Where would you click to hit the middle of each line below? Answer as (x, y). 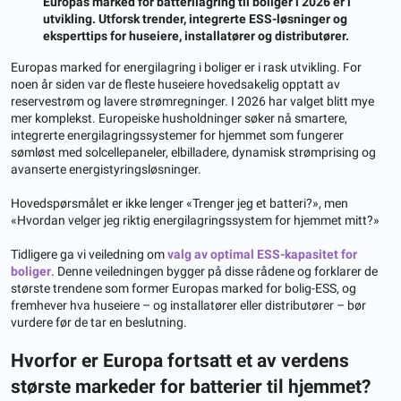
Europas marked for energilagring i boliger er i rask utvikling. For (186, 67)
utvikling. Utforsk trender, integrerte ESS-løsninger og (195, 18)
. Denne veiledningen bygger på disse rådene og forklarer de (214, 271)
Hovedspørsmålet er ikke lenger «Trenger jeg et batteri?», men (179, 203)
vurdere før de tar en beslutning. (99, 322)
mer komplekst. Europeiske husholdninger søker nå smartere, (179, 118)
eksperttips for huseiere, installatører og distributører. (196, 35)
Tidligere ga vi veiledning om (89, 254)
